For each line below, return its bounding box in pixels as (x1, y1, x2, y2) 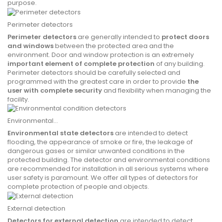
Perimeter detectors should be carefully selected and (7, 67, 180, 77)
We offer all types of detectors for (91, 173, 198, 183)
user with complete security (7, 85, 102, 95)
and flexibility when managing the (104, 85, 211, 95)
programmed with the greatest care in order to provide (7, 76, 187, 86)
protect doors (162, 32, 209, 42)
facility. (7, 94, 29, 104)
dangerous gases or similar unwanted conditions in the (7, 146, 185, 156)
